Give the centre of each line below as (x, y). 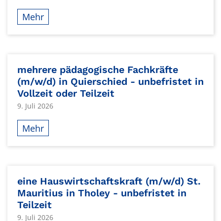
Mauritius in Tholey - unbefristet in (102, 193)
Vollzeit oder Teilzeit (66, 93)
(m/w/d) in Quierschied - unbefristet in (110, 81)
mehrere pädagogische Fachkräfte (98, 70)
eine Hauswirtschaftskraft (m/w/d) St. (109, 181)
